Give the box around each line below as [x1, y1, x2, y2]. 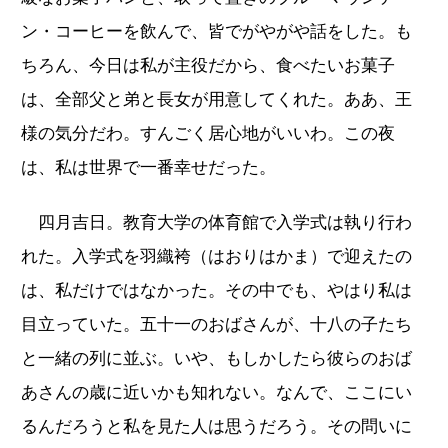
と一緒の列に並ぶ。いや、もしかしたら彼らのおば [21, 348, 412, 368]
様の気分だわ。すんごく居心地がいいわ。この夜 [21, 123, 395, 143]
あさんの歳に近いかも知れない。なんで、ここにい [21, 382, 412, 402]
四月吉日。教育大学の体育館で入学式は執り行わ [21, 212, 412, 232]
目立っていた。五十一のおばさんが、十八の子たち [21, 314, 412, 334]
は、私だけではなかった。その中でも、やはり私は [21, 280, 412, 300]
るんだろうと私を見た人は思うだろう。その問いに [21, 416, 412, 436]
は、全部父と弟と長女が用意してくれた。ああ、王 [21, 89, 412, 109]
